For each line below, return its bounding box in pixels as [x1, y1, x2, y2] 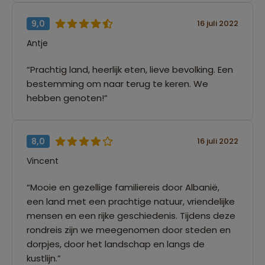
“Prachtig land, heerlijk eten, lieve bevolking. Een [27, 63, 233, 76]
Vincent [27, 154, 59, 167]
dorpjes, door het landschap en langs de [27, 237, 205, 250]
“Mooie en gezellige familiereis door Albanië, [27, 180, 219, 193]
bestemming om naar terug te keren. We [27, 77, 208, 90]
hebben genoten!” [27, 91, 108, 104]
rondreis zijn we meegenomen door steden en [27, 223, 231, 236]
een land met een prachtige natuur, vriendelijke [27, 195, 235, 208]
